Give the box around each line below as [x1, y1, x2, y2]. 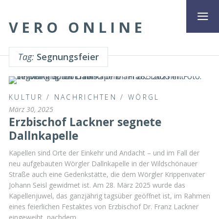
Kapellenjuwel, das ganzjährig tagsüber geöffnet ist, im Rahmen [9, 191, 210, 200]
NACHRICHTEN [54, 92, 117, 102]
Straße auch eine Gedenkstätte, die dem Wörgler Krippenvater [9, 169, 205, 179]
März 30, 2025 [9, 104, 53, 114]
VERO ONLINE [9, 17, 146, 37]
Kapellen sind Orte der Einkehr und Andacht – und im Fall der [9, 148, 199, 157]
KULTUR [9, 92, 43, 102]
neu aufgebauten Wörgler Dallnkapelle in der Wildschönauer [9, 158, 197, 168]
